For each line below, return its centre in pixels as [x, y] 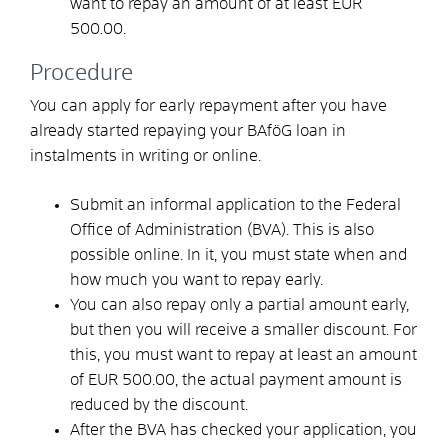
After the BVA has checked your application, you [243, 429]
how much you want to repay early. [196, 279]
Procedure [81, 73]
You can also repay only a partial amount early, [239, 304]
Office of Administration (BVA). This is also [222, 229]
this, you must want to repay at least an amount [243, 354]
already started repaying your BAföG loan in [188, 130]
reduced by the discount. [159, 404]
